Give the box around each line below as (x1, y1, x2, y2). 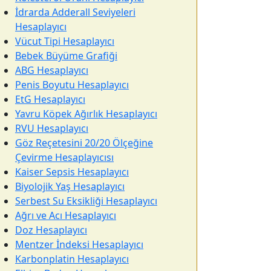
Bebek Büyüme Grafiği (15, 49, 117, 62)
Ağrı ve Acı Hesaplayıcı (15, 209, 116, 222)
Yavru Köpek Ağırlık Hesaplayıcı (15, 107, 157, 120)
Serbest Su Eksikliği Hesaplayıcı (15, 194, 157, 207)
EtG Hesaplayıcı (15, 93, 85, 106)
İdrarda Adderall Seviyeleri (15, 5, 135, 19)
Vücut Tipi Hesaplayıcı (15, 34, 114, 48)
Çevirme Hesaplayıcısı (15, 151, 114, 164)
